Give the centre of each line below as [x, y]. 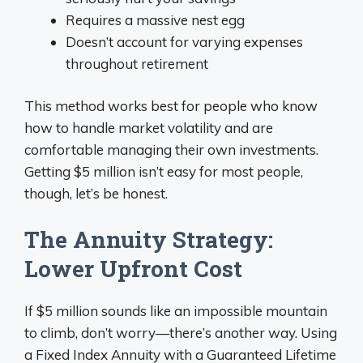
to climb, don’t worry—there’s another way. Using [181, 332]
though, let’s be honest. [96, 193]
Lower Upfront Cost [133, 268]
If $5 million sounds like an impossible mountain [176, 310]
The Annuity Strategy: [149, 239]
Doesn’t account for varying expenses [184, 41]
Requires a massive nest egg [155, 19]
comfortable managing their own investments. [171, 149]
